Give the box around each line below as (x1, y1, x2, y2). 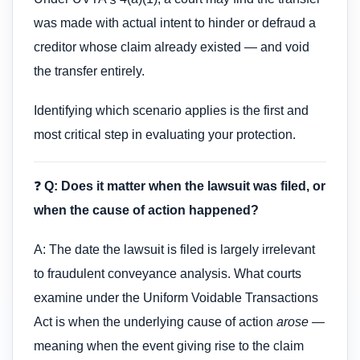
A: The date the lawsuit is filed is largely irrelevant (34, 242, 315, 256)
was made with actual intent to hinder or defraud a (34, 16, 316, 31)
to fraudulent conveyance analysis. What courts (34, 266, 301, 280)
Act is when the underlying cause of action (34, 314, 276, 329)
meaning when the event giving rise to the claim (34, 338, 304, 353)
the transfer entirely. (34, 64, 145, 79)
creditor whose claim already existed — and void (34, 40, 309, 55)
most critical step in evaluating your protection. (34, 127, 296, 141)
